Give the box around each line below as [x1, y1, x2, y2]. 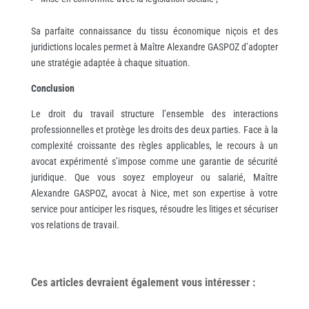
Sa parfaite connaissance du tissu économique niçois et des [30, 25, 279, 37]
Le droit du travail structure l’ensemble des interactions [30, 108, 279, 119]
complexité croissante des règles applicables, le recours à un [30, 139, 279, 151]
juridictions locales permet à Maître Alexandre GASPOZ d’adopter [30, 41, 279, 52]
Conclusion [30, 82, 74, 94]
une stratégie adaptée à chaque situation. [30, 57, 190, 68]
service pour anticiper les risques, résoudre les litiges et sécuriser [30, 203, 279, 215]
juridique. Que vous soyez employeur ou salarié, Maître [30, 171, 279, 183]
